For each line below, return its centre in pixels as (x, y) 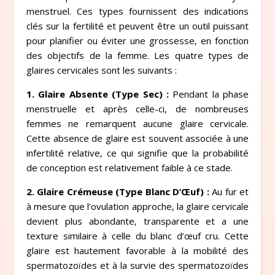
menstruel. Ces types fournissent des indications (137, 11)
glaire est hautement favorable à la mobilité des (137, 250)
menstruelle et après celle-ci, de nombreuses (137, 109)
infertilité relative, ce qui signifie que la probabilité (137, 153)
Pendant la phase (208, 94)
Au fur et (229, 192)
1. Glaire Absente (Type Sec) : (98, 94)
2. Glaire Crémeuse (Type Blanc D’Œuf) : (118, 192)
